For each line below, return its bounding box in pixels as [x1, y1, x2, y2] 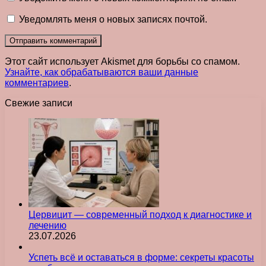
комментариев [5, 77, 69, 88]
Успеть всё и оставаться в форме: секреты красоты [28, 252, 254, 262]
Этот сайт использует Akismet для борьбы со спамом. [5, 56, 240, 66]
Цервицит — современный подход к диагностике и [28, 209, 252, 220]
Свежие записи [5, 97, 72, 108]
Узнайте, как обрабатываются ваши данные [5, 66, 198, 77]
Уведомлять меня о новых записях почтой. [19, 14, 207, 24]
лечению [28, 220, 66, 230]
